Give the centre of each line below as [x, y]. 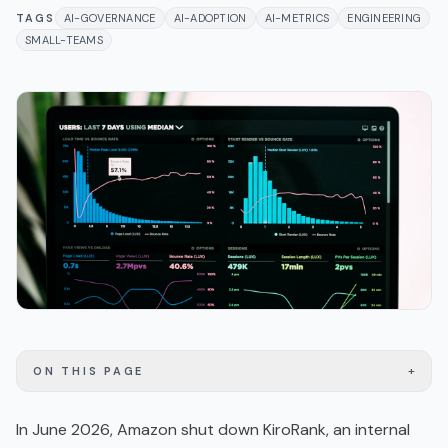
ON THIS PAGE [88, 371]
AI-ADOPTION [210, 18]
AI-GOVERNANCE [109, 18]
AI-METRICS [297, 18]
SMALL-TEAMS [64, 40]
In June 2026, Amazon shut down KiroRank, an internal [213, 430]
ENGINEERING [384, 18]
